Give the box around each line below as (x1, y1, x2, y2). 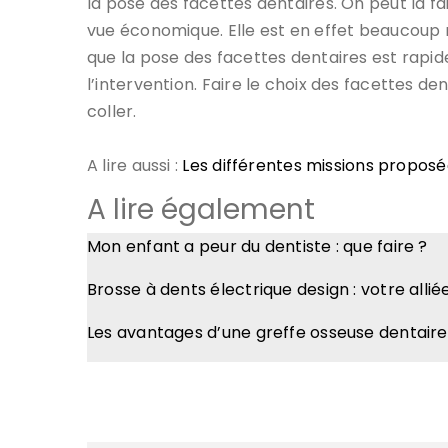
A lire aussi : (87, 154, 183, 178)
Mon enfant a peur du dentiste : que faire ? (87, 235, 428, 259)
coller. (87, 100, 137, 124)
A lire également (87, 190, 315, 230)
